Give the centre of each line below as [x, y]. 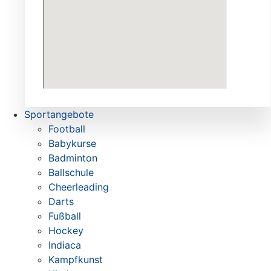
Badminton [73, 158]
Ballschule [71, 172]
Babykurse [72, 143]
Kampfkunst [76, 260]
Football [67, 129]
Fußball [65, 216]
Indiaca [65, 245]
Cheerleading [79, 187]
